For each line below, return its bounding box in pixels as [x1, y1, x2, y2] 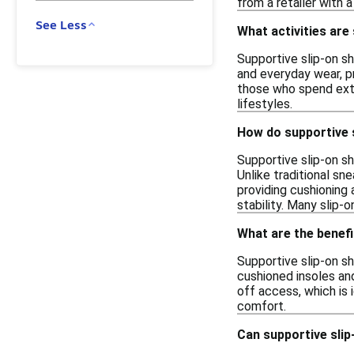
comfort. [237, 298, 286, 314]
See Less [36, 17, 87, 32]
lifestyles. [237, 96, 292, 111]
